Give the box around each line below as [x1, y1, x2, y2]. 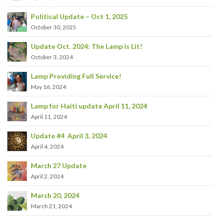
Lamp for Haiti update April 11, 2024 [31, 101, 147, 110]
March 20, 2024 [31, 191, 79, 199]
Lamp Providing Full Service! [31, 71, 121, 80]
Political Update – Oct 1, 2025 [31, 12, 128, 21]
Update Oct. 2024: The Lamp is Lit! [31, 42, 142, 50]
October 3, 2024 [31, 53, 73, 61]
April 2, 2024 [31, 172, 64, 180]
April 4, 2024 [31, 142, 64, 150]
